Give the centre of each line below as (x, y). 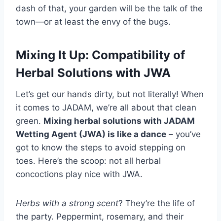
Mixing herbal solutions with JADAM (119, 121)
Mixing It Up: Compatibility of (100, 55)
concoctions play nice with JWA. (79, 174)
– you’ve (184, 134)
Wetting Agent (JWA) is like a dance (91, 134)
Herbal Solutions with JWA (93, 73)
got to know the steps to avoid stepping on (101, 148)
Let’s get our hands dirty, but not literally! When (110, 94)
